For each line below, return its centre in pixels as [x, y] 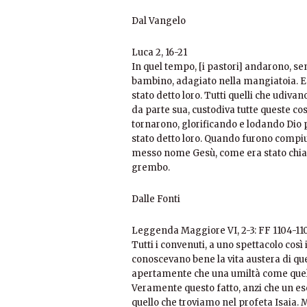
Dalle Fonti [156, 199]
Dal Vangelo [159, 21]
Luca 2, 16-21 [159, 53]
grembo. [151, 168]
